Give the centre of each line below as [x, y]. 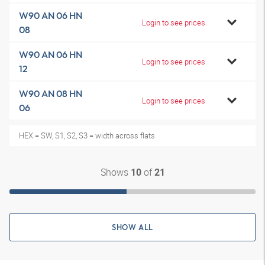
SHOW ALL [132, 227]
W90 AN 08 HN [51, 93]
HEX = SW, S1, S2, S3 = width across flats [87, 135]
